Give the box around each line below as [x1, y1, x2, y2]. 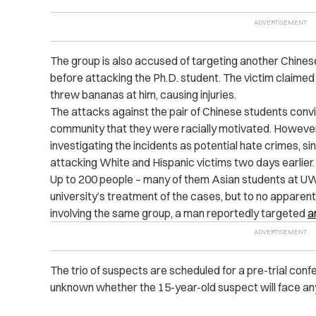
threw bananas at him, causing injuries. [49, 87, 236, 102]
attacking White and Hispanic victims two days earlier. [49, 155, 315, 170]
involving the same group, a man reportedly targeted [49, 206, 308, 221]
